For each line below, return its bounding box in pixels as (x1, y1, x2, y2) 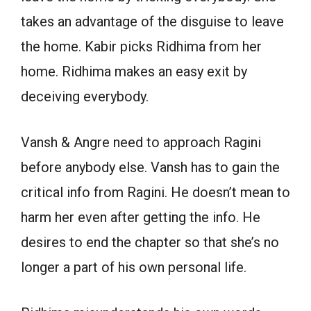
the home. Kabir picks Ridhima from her (21, 38, 262, 56)
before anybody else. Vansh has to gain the (21, 159, 280, 176)
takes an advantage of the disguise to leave (21, 13, 284, 31)
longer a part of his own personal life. (21, 259, 246, 276)
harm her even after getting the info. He (21, 209, 260, 226)
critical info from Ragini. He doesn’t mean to (21, 184, 290, 201)
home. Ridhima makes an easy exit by (21, 63, 247, 81)
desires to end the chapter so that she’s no (21, 234, 279, 251)
